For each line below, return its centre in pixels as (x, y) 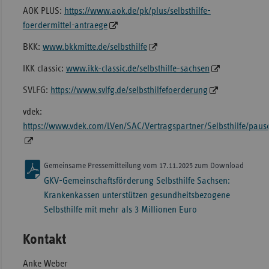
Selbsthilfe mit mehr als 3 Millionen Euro (120, 210)
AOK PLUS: (43, 11)
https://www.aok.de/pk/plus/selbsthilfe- (137, 11)
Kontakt (44, 240)
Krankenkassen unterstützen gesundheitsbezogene (137, 195)
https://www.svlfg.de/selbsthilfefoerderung (129, 90)
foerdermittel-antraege (65, 26)
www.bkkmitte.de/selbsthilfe (95, 47)
